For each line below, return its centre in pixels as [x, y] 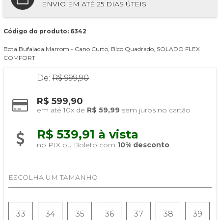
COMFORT [20, 57]
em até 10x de [62, 110]
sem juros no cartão [155, 110]
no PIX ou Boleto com [77, 145]
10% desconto [144, 145]
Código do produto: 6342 [45, 31]
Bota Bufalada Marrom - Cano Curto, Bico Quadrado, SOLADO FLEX [102, 49]
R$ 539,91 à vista [90, 134]
